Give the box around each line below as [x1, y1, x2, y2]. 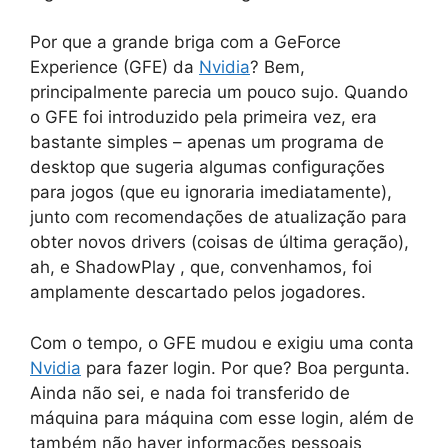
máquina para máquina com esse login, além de [30, 407, 414, 428]
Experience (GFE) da [30, 57, 199, 78]
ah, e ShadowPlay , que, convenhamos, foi [30, 257, 372, 278]
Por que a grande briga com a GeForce [30, 32, 341, 53]
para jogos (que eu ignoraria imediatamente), [30, 182, 392, 203]
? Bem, [250, 57, 305, 78]
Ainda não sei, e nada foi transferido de [30, 382, 350, 403]
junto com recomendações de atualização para [30, 207, 407, 228]
